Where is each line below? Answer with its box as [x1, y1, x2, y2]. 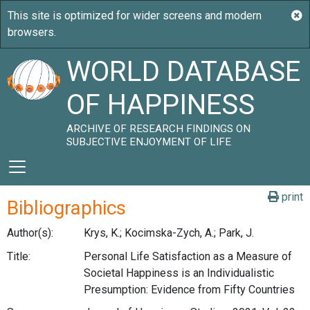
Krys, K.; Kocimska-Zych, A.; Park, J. [83, 226, 254, 239]
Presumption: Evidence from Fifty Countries [83, 282, 295, 296]
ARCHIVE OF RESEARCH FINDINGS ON [66, 122, 251, 135]
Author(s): [7, 226, 53, 239]
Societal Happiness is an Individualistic [83, 266, 274, 280]
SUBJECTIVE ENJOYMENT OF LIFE [66, 136, 232, 148]
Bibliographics [7, 197, 126, 219]
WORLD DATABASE [66, 55, 301, 88]
